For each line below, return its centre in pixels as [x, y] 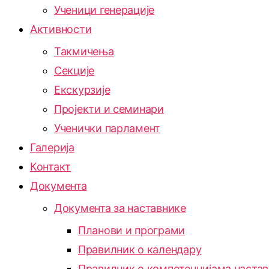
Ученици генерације [104, 10]
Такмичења [84, 51]
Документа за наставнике [120, 208]
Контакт [51, 167]
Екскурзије [82, 90]
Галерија [52, 147]
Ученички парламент [107, 128]
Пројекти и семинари [109, 109]
